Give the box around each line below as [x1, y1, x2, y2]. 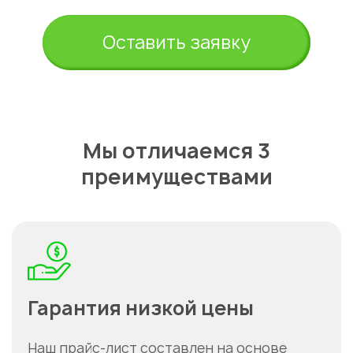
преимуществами [80, 162, 273, 191]
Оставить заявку [102, 31, 251, 55]
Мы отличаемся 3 [83, 136, 270, 165]
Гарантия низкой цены [28, 295, 254, 322]
